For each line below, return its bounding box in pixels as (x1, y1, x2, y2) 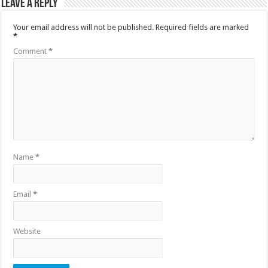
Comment (13, 46, 49, 56)
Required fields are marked (156, 22, 249, 32)
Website (13, 226, 41, 236)
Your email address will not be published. (13, 22, 154, 32)
